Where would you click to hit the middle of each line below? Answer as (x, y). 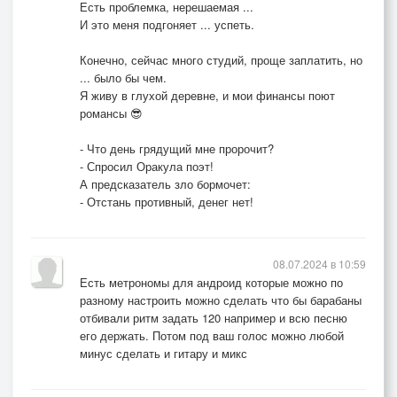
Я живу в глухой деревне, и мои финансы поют (207, 95)
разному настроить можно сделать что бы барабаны (221, 300)
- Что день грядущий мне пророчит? (177, 148)
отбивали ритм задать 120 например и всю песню (214, 318)
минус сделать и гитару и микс (163, 353)
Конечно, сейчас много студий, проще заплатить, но (221, 60)
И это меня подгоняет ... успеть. (167, 24)
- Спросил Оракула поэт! (147, 166)
